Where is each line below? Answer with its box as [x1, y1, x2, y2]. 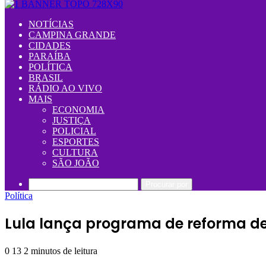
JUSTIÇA [52, 115, 91, 125]
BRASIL [28, 72, 63, 83]
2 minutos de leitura [24, 245, 97, 256]
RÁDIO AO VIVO [28, 83, 102, 93]
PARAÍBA [28, 51, 71, 61]
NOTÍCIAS [28, 19, 74, 29]
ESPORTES [52, 137, 99, 147]
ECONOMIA [52, 104, 104, 115]
